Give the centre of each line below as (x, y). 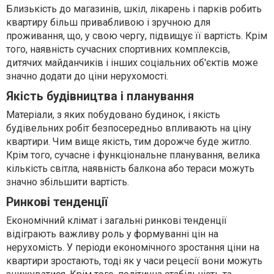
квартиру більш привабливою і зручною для (108, 23)
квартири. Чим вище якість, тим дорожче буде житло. (129, 142)
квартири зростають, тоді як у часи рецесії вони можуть (134, 261)
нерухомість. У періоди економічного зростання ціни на (133, 248)
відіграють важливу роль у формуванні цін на (112, 234)
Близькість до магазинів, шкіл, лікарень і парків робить (134, 9)
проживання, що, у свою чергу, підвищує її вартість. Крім (137, 36)
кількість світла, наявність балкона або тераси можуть (130, 169)
